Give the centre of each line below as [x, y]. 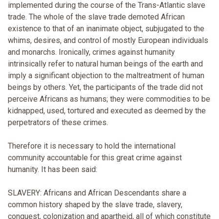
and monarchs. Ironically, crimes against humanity [91, 52]
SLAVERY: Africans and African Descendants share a [97, 193]
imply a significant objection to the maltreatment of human [106, 76]
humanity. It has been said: [53, 170]
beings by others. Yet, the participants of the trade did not [105, 88]
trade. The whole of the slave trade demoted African [96, 17]
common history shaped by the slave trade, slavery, [95, 205]
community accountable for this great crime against [95, 158]
